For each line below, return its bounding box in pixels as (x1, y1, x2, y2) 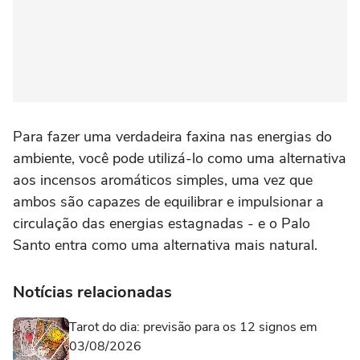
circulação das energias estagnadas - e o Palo (13, 214, 310, 234)
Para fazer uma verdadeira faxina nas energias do (13, 127, 332, 147)
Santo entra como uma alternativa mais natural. (13, 235, 317, 256)
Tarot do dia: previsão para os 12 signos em (69, 318, 317, 337)
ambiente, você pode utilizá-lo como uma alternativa (13, 149, 346, 169)
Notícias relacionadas (13, 281, 172, 304)
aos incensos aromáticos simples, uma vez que (13, 170, 313, 190)
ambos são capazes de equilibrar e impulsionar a (13, 192, 324, 212)
